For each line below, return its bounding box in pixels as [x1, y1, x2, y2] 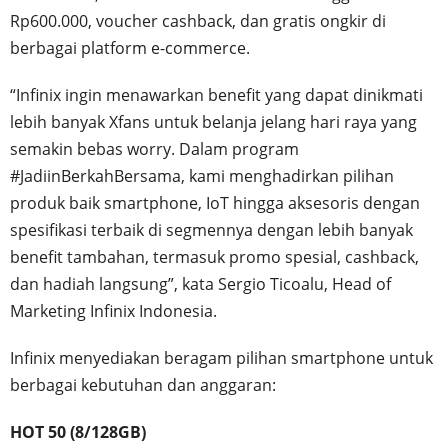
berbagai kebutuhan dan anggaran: [10, 373, 276, 396]
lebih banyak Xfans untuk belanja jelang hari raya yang [10, 110, 417, 133]
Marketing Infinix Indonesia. [10, 299, 217, 322]
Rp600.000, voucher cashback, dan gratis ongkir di [10, 9, 386, 32]
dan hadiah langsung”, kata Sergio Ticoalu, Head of [10, 272, 391, 295]
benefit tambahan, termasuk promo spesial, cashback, [10, 245, 419, 268]
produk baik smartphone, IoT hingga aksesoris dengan [10, 191, 420, 214]
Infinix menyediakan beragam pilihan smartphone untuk [10, 346, 433, 369]
